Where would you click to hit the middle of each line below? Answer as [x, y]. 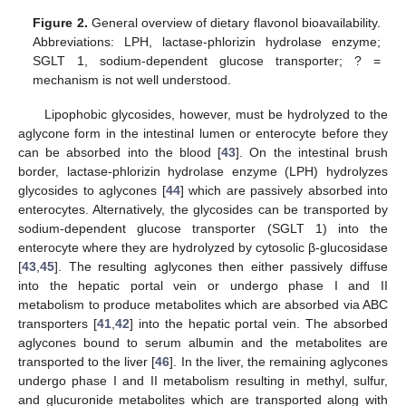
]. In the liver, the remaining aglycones [279, 362]
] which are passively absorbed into [284, 191]
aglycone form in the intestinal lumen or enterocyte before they [203, 134]
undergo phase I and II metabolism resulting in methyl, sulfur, [203, 381]
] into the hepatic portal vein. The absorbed [258, 324]
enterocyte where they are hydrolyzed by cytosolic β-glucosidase [203, 248]
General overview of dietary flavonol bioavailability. [234, 23]
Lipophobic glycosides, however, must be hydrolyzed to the [216, 115]
